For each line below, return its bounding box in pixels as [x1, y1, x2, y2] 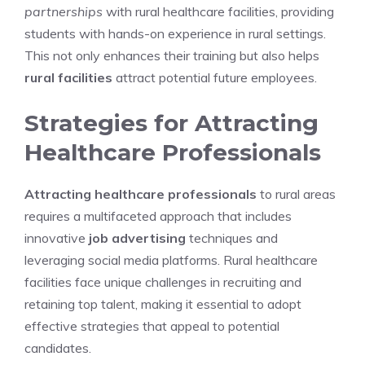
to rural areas [257, 186, 336, 202]
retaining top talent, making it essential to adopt [24, 296, 301, 312]
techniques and [186, 230, 278, 246]
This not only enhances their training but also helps [24, 47, 319, 64]
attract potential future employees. [112, 69, 317, 86]
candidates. [24, 340, 91, 356]
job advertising [89, 230, 186, 246]
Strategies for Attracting [24, 109, 319, 137]
